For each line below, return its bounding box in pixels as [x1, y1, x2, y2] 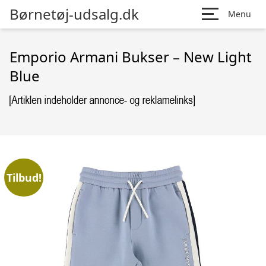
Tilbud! [6, 170, 42, 185]
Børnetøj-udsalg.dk [9, 4, 139, 24]
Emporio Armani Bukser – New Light [9, 47, 252, 66]
